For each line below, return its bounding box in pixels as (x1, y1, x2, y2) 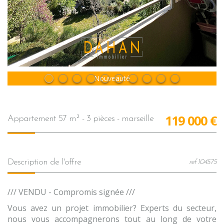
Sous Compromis (84, 73, 140, 83)
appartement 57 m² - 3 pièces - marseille (13, 113, 153, 123)
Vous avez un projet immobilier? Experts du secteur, (7, 202, 216, 213)
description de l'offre (13, 157, 81, 167)
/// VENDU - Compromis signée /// (7, 186, 135, 197)
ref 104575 (189, 158, 216, 166)
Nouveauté (94, 73, 130, 83)
